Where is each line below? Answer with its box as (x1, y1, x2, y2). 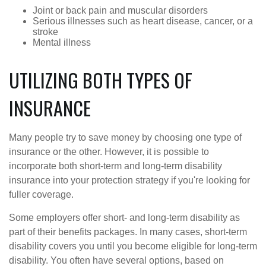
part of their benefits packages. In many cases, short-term (9, 226, 247, 237)
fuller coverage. (9, 189, 74, 199)
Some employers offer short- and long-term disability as (9, 212, 240, 223)
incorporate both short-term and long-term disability (9, 160, 222, 171)
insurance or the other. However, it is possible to (9, 146, 209, 157)
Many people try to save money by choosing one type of (9, 132, 242, 142)
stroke (33, 26, 58, 37)
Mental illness (33, 37, 91, 47)
